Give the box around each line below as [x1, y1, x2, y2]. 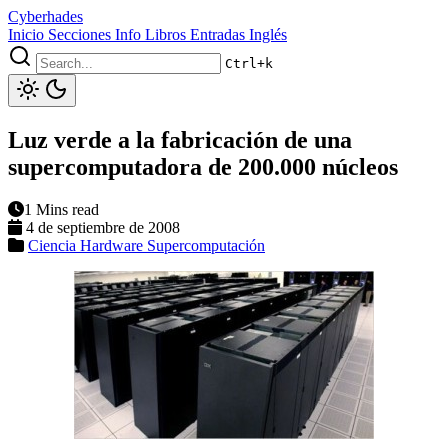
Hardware [80, 236, 147, 254]
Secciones [48, 26, 111, 43]
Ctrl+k [225, 56, 273, 71]
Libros [145, 26, 186, 43]
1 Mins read [24, 200, 99, 218]
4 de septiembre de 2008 [26, 218, 180, 236]
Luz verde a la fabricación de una [8, 126, 352, 153]
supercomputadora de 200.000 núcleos [8, 153, 398, 180]
